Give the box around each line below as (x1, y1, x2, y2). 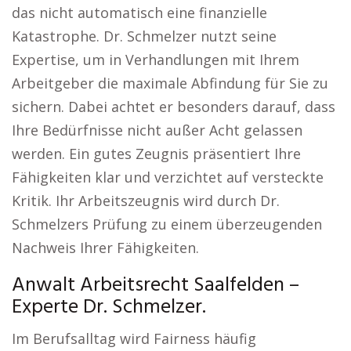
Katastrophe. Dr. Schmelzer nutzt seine (12, 27, 277, 45)
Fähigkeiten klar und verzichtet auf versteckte (12, 168, 324, 186)
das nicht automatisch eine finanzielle (12, 3, 267, 22)
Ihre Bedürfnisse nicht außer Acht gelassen (12, 121, 302, 139)
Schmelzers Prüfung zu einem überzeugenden (12, 215, 322, 233)
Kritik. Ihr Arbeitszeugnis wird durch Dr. (12, 191, 280, 210)
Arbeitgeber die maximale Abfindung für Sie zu (12, 74, 328, 92)
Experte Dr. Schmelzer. (12, 291, 206, 324)
